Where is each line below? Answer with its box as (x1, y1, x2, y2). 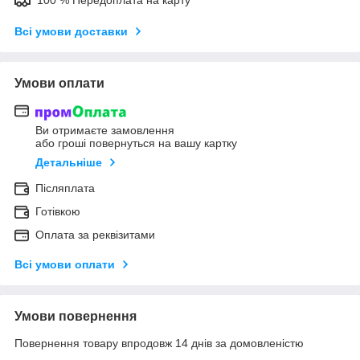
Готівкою (35, 204, 80, 218)
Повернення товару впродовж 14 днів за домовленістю (14, 336, 304, 350)
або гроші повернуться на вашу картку (35, 136, 237, 149)
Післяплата (35, 181, 95, 194)
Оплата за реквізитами (35, 227, 155, 241)
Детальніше (35, 155, 102, 169)
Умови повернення (14, 309, 137, 323)
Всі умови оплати (14, 257, 115, 271)
